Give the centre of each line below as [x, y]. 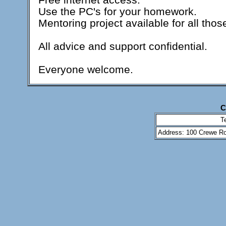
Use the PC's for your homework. [118, 11]
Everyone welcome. [86, 69]
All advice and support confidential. [123, 46]
